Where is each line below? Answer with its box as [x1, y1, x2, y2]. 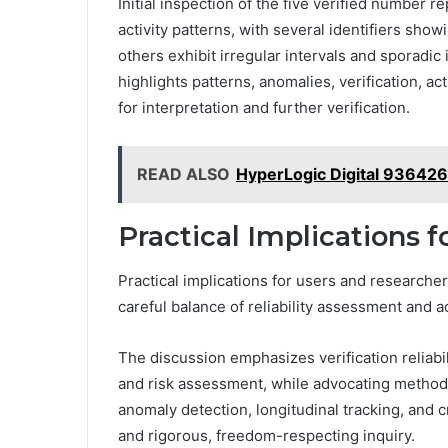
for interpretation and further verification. [118, 97, 410, 117]
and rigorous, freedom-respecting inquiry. [118, 426, 415, 446]
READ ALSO [137, 163, 230, 184]
